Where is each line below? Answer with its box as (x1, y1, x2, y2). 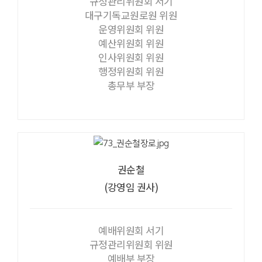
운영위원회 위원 (98, 21, 164, 36)
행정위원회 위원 (98, 63, 164, 78)
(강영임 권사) (104, 179, 158, 194)
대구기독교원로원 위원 (84, 7, 178, 22)
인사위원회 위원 (98, 49, 164, 64)
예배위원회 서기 (98, 222, 164, 237)
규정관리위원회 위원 (89, 236, 173, 251)
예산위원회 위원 (98, 35, 164, 50)
